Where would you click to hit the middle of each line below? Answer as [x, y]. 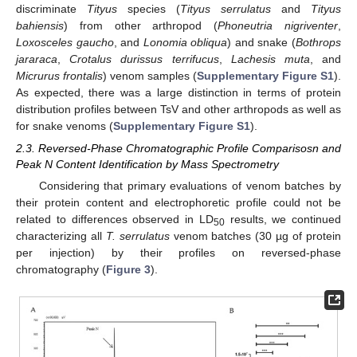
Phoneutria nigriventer [278, 25]
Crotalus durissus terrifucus [144, 59]
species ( [149, 9]
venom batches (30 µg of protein [255, 236]
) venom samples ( [150, 76]
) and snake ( [262, 42]
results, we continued [282, 220]
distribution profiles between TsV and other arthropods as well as [178, 109]
